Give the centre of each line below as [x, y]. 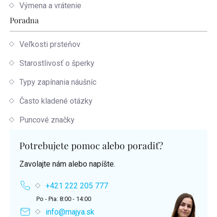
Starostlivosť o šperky [57, 63]
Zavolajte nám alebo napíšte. [67, 164]
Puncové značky [47, 120]
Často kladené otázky [56, 101]
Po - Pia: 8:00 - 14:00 [64, 199]
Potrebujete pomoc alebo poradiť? [91, 145]
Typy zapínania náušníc [58, 82]
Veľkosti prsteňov [50, 44]
